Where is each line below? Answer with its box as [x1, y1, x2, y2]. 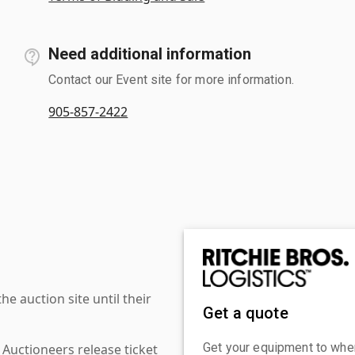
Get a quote [203, 303, 288, 323]
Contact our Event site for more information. [48, 71, 294, 87]
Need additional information [48, 44, 252, 63]
